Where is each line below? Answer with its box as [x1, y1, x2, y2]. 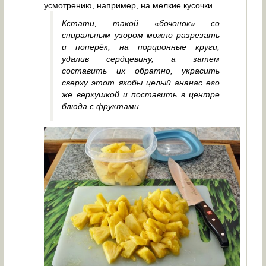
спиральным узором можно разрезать [62, 30, 220, 40]
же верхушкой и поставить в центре [62, 90, 220, 100]
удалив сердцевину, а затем [62, 54, 220, 64]
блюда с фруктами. [62, 102, 142, 112]
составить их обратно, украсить [62, 66, 220, 76]
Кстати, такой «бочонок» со [62, 18, 220, 28]
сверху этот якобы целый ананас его [62, 78, 220, 88]
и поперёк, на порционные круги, [62, 42, 220, 52]
